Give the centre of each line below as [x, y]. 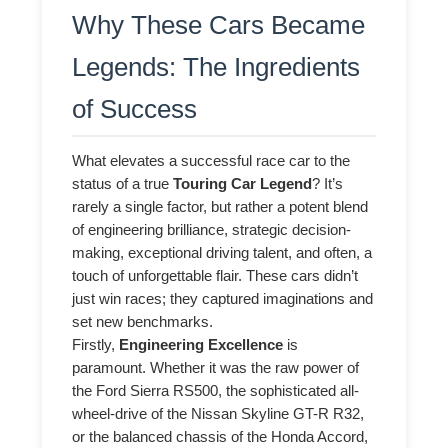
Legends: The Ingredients [216, 66]
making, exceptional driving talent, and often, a [222, 253]
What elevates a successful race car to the [211, 161]
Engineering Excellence [201, 345]
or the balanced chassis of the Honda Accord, [220, 437]
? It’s [328, 184]
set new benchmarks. [143, 322]
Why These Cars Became [219, 24]
